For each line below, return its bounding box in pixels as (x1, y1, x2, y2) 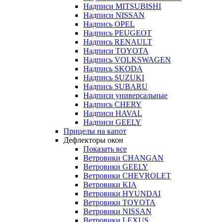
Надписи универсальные (83, 91, 167, 100)
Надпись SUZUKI (83, 73, 144, 82)
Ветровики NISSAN (83, 207, 152, 216)
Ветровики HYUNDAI (83, 189, 161, 198)
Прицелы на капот (63, 127, 126, 136)
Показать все (83, 145, 127, 154)
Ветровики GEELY (83, 163, 148, 171)
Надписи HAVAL (83, 109, 142, 118)
